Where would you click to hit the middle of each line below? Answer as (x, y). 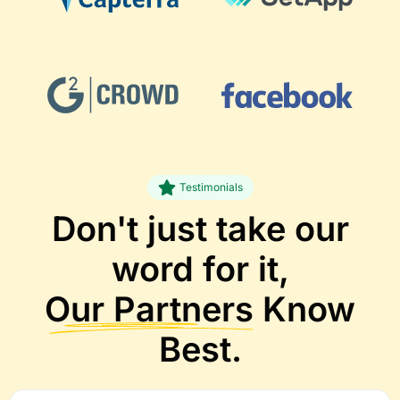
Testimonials (211, 187)
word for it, (200, 269)
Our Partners (149, 309)
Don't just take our (200, 229)
